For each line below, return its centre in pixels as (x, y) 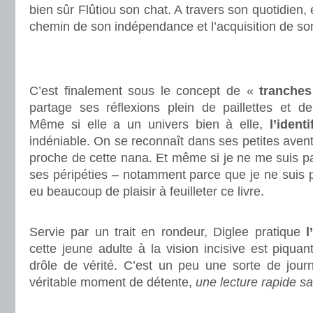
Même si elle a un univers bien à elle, (150, 124)
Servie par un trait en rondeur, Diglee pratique (168, 232)
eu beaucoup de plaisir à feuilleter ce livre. (147, 191)
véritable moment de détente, (112, 282)
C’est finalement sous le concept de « (141, 91)
